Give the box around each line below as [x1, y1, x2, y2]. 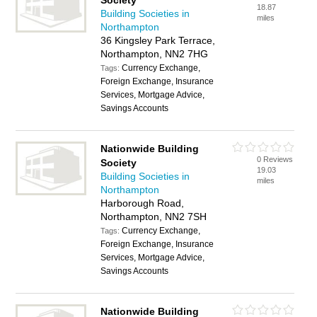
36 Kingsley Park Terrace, [100, 35, 216, 46]
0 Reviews [257, 155, 294, 163]
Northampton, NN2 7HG [100, 48, 209, 59]
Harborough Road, [100, 197, 185, 209]
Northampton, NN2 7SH [100, 211, 207, 222]
